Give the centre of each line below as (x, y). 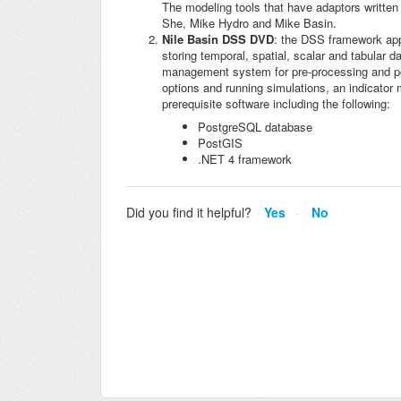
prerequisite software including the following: (276, 104)
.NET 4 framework (245, 159)
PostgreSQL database (255, 127)
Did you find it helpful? (189, 212)
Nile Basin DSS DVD (218, 39)
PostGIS (220, 143)
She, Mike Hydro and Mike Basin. (249, 23)
